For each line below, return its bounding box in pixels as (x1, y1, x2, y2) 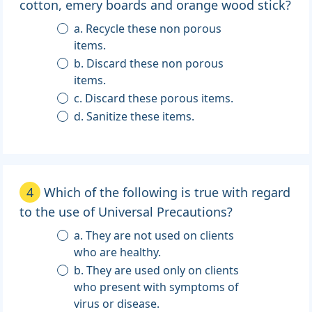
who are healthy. (74, 244, 162, 260)
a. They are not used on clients (74, 228, 235, 244)
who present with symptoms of (74, 279, 240, 295)
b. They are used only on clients (74, 263, 240, 279)
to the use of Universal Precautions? (19, 203, 233, 221)
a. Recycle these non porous (74, 21, 222, 37)
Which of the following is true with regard (44, 184, 290, 201)
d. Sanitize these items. (74, 109, 195, 125)
